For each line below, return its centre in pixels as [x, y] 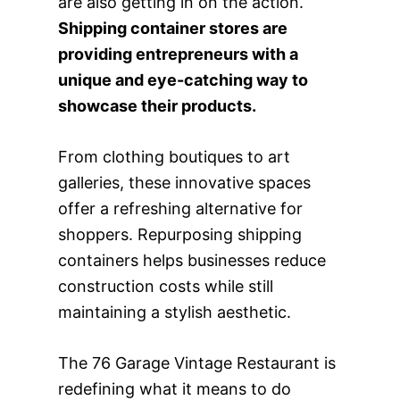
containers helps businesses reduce [192, 260]
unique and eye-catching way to [183, 79]
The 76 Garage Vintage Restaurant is [196, 362]
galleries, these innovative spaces [184, 182]
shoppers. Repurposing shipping [179, 234]
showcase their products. [157, 105]
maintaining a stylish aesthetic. [174, 312]
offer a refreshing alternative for [180, 208]
